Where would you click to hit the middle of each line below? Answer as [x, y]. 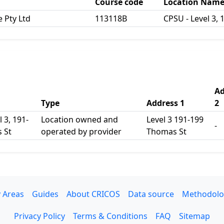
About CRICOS [93, 194]
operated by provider [81, 131]
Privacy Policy [39, 216]
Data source [151, 194]
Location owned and [79, 119]
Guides [45, 194]
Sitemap [194, 216]
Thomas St [166, 131]
